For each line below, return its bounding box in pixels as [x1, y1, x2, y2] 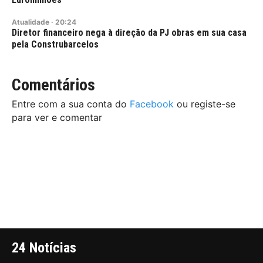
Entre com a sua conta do [12, 98, 130, 110]
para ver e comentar [12, 112, 102, 124]
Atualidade [12, 18, 49, 27]
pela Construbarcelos [12, 39, 99, 50]
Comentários [12, 75, 95, 95]
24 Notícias [12, 240, 76, 257]
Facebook [130, 98, 174, 110]
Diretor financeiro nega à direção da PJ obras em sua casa [12, 27, 247, 39]
